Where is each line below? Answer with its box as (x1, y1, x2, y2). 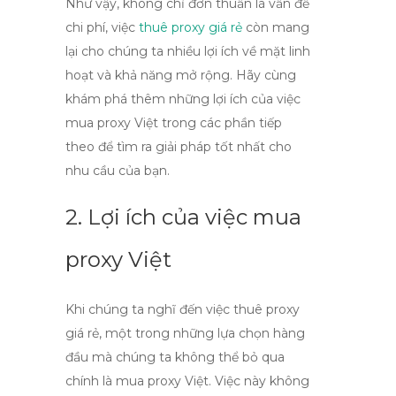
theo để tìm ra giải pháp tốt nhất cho (65, 139, 292, 155)
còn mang (242, 19, 309, 35)
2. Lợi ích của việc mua (65, 204, 301, 230)
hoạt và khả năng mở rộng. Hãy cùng (65, 67, 296, 83)
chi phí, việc (65, 19, 139, 35)
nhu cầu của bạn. (65, 163, 170, 179)
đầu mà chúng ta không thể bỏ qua (65, 349, 285, 365)
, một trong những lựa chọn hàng (99, 325, 305, 341)
